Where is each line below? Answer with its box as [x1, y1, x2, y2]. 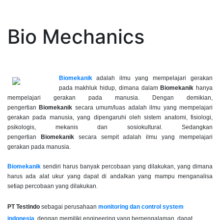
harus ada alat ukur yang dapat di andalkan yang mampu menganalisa [7, 173, 213, 180]
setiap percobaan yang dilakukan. [7, 183, 98, 190]
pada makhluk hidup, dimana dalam [58, 84, 161, 92]
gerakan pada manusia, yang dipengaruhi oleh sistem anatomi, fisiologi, [7, 114, 213, 121]
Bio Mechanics [7, 25, 144, 49]
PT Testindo [7, 203, 40, 211]
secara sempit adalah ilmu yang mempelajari [74, 134, 213, 141]
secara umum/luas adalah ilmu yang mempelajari [75, 104, 213, 111]
